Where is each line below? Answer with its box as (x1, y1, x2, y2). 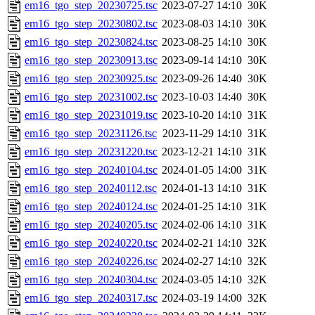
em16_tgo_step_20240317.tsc (25, 292, 157, 304)
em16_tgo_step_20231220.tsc (25, 146, 157, 158)
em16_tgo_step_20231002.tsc (25, 91, 157, 103)
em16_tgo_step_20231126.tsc (25, 127, 157, 140)
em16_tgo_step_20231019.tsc (25, 109, 157, 122)
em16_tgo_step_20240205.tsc (25, 219, 157, 231)
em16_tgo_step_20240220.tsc (25, 237, 157, 250)
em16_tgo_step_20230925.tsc (25, 72, 157, 85)
